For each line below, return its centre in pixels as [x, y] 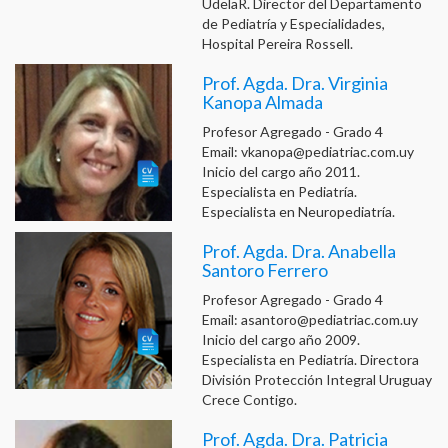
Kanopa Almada [262, 102]
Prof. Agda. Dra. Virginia [294, 83]
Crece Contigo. [249, 400]
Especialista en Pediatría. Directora [310, 360]
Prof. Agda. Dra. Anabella [298, 251]
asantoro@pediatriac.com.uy [329, 320]
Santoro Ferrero [264, 270]
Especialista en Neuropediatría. [298, 212]
